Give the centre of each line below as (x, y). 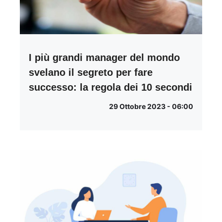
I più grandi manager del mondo (104, 57)
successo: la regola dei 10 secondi (111, 87)
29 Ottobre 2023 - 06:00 (151, 106)
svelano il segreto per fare (91, 72)
